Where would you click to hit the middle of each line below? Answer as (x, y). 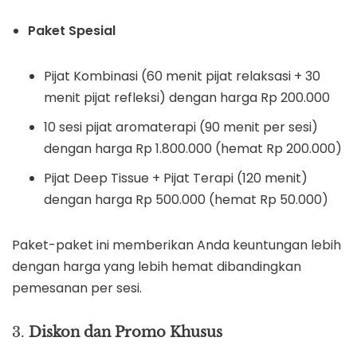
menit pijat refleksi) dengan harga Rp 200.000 (187, 98)
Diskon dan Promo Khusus (126, 332)
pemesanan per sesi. (77, 288)
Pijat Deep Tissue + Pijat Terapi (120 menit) (176, 178)
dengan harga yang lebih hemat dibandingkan (157, 267)
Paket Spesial (72, 31)
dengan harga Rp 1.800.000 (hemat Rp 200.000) (193, 149)
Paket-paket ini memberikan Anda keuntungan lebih (177, 245)
